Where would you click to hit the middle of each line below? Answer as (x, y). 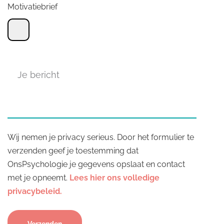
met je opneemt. (38, 178)
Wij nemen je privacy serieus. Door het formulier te (101, 137)
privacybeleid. (35, 191)
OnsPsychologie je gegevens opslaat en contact (96, 164)
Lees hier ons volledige (114, 178)
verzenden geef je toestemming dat (73, 151)
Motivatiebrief (32, 7)
